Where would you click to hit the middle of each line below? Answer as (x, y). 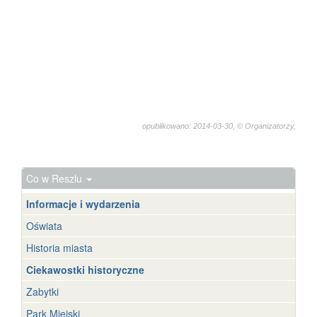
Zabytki (42, 292)
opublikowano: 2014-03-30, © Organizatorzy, (219, 126)
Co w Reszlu (56, 178)
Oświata (44, 226)
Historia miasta (59, 248)
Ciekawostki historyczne (85, 270)
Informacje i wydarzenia (83, 204)
